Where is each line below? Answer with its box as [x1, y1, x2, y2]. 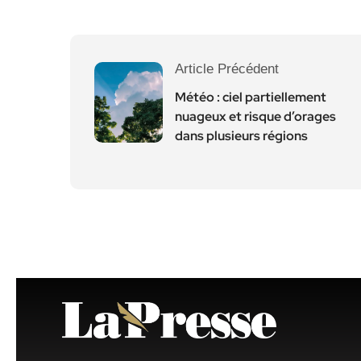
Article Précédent [175, 61, 279, 77]
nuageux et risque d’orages [175, 108, 336, 125]
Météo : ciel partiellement [175, 89, 326, 106]
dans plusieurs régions [175, 127, 308, 144]
